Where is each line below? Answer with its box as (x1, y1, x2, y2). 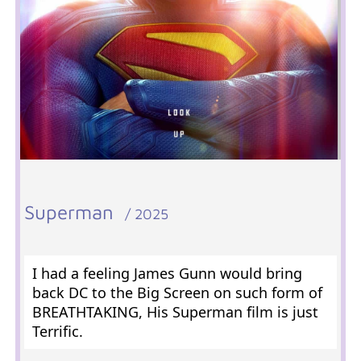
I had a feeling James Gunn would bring (31, 263, 302, 283)
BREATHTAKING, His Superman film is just (31, 302, 318, 322)
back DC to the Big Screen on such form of (31, 283, 322, 302)
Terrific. (31, 322, 83, 341)
